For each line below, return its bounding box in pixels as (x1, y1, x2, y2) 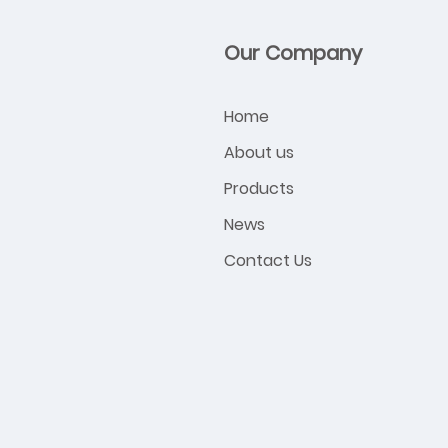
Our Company (224, 38, 362, 67)
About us (224, 140, 294, 164)
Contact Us (224, 248, 312, 272)
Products (224, 176, 294, 200)
